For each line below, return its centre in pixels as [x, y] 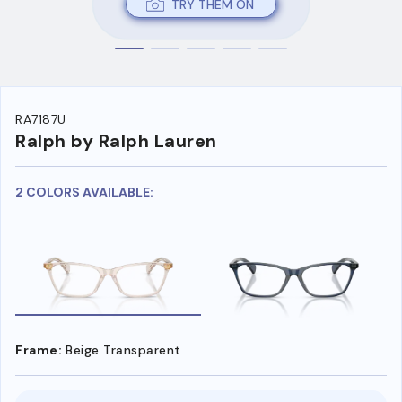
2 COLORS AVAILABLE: [84, 192]
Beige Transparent [123, 350]
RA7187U [41, 120]
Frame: [39, 350]
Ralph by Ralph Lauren [116, 141]
